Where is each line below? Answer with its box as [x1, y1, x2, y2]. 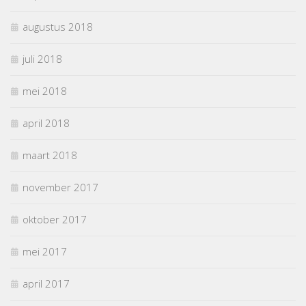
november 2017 [23, 180, 98, 195]
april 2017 [23, 277, 70, 291]
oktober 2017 [23, 212, 87, 227]
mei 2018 [23, 84, 67, 98]
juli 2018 [23, 52, 62, 66]
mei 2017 [23, 245, 67, 259]
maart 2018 [23, 148, 77, 163]
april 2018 [23, 116, 70, 130]
